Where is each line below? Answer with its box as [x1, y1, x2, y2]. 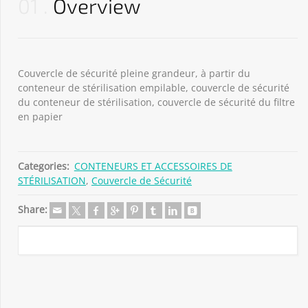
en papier [18, 110, 63, 123]
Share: [18, 203, 47, 216]
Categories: [18, 159, 69, 173]
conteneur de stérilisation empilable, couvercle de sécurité [18, 81, 289, 94]
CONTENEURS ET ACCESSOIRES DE [74, 159, 232, 173]
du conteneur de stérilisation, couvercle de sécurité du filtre [18, 96, 295, 109]
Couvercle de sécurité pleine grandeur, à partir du [18, 67, 250, 80]
